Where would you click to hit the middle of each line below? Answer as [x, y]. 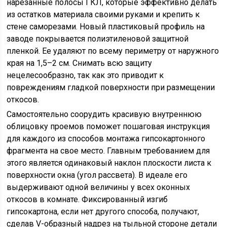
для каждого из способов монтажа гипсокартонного [106, 139]
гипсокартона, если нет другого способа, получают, [103, 212]
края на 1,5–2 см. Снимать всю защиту [80, 63]
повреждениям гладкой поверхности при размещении [111, 87]
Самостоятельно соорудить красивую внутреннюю [104, 114]
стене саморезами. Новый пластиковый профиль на [106, 27]
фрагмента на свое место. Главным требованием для [108, 151]
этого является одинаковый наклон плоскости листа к [109, 163]
